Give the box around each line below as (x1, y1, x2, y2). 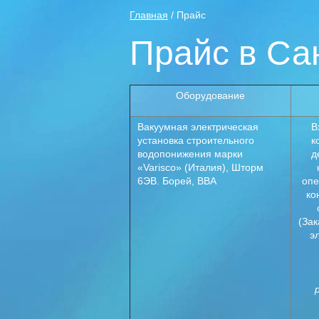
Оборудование (176, 90, 245, 101)
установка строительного (137, 135, 254, 146)
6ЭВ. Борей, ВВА (137, 175, 216, 187)
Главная (130, 9, 168, 21)
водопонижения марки (137, 148, 243, 159)
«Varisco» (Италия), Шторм (137, 162, 263, 173)
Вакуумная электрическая (137, 121, 261, 132)
